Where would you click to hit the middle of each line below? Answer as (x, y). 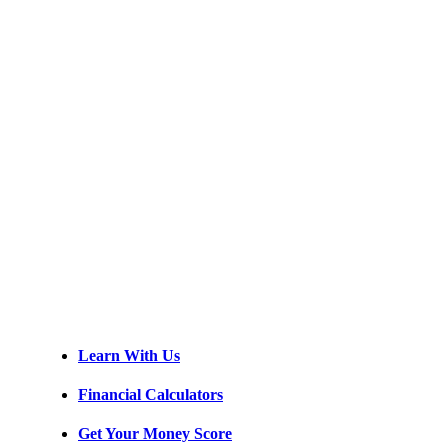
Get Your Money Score (155, 434)
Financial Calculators (150, 394)
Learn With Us (129, 355)
